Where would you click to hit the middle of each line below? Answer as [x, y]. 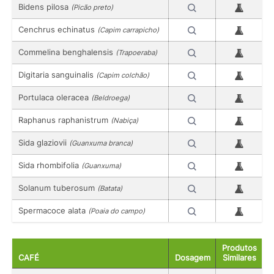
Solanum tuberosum [58, 188]
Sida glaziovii [44, 143]
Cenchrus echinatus [58, 30]
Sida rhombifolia [50, 165]
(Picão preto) [92, 8]
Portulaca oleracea [55, 98]
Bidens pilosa [45, 7]
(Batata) [110, 189]
